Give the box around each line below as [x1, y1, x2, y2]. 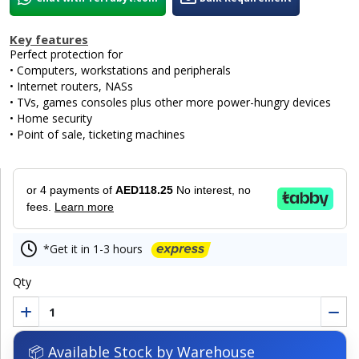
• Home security [10, 110, 92, 126]
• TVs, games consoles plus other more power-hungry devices [10, 94, 331, 110]
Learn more [54, 200, 114, 213]
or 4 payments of [26, 183, 115, 196]
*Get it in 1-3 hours [43, 240, 143, 256]
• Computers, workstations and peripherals [10, 62, 231, 78]
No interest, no [176, 183, 251, 196]
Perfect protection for [10, 46, 123, 62]
